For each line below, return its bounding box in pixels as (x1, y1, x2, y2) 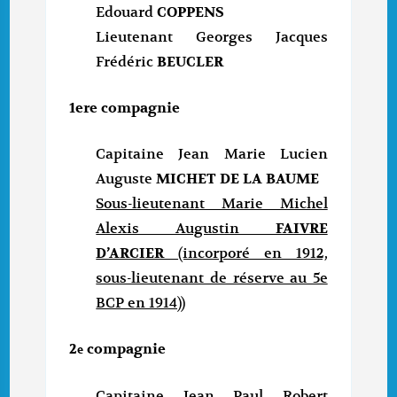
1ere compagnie (69, 99, 181, 118)
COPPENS (153, 4, 225, 22)
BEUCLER (157, 53, 224, 72)
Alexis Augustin (96, 220, 239, 238)
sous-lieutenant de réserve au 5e (96, 269, 328, 288)
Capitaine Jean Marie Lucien (96, 145, 328, 164)
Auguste (96, 170, 157, 189)
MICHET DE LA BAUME (156, 170, 320, 189)
